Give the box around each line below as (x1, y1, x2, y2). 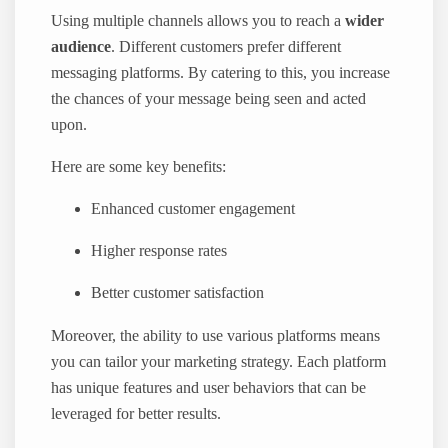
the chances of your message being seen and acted (51, 89, 367, 108)
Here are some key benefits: (51, 158, 227, 177)
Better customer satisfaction (91, 284, 265, 303)
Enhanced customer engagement (91, 200, 296, 219)
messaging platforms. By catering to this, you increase (51, 63, 391, 82)
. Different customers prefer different (111, 37, 342, 56)
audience (51, 37, 112, 56)
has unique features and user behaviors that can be (51, 378, 367, 397)
